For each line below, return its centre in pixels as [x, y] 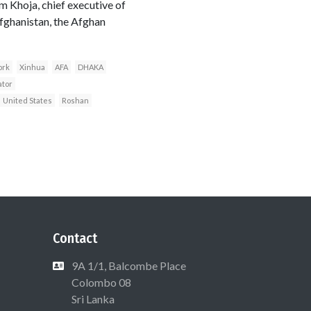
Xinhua [32, 67]
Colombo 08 [100, 282]
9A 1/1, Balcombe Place [129, 265]
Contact [75, 238]
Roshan [75, 100]
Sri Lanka [92, 299]
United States [27, 100]
